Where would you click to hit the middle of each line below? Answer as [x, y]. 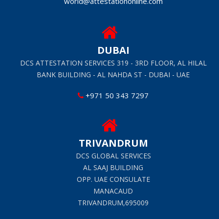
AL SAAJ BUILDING [113, 167]
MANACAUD [113, 191]
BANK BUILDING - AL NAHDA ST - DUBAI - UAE [113, 74]
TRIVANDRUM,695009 [113, 202]
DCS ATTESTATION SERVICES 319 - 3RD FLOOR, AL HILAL [113, 63]
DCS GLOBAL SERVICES [113, 155]
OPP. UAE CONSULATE [113, 179]
